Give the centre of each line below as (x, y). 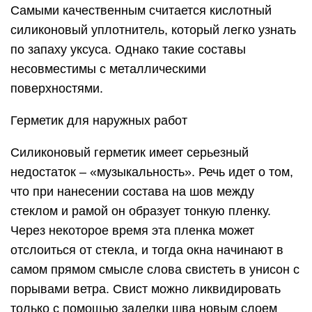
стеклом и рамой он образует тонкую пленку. (141, 211)
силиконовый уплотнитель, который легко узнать (153, 30)
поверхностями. (57, 89)
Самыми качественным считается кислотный (141, 11)
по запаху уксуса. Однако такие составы (128, 50)
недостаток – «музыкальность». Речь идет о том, (152, 172)
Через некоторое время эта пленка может (132, 231)
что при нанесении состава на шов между (132, 192)
